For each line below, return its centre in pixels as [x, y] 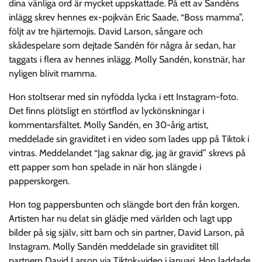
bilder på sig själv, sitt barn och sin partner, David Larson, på [127, 232]
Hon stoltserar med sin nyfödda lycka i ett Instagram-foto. [123, 96]
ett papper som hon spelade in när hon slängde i [105, 167]
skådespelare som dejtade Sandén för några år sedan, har [122, 45]
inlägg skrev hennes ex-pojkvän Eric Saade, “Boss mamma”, [126, 17]
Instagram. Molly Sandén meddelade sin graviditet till [114, 246]
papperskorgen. [39, 181]
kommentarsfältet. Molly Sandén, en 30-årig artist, [108, 125]
